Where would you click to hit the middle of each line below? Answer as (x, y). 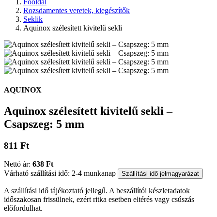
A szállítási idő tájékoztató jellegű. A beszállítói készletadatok (97, 191)
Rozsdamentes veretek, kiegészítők (77, 11)
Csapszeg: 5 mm (44, 124)
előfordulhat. (23, 208)
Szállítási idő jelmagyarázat (160, 174)
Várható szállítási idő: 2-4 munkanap (60, 173)
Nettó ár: (18, 164)
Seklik (33, 19)
